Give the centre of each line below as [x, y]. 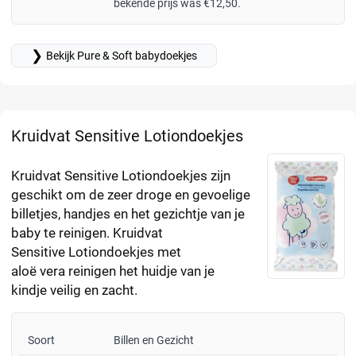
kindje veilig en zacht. [74, 290]
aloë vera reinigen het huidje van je [113, 271]
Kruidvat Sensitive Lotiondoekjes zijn [121, 176]
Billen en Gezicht [154, 341]
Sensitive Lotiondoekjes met [96, 252]
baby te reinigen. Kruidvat [87, 233]
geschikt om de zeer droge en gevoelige [131, 195]
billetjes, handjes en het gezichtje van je [128, 214]
